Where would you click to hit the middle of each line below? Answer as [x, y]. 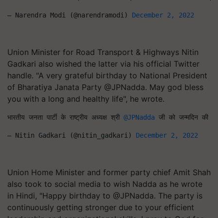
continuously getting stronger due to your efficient [101, 207]
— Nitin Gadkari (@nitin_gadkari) [72, 135]
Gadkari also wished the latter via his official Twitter [103, 64]
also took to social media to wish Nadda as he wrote [105, 184]
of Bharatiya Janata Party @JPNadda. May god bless [105, 87]
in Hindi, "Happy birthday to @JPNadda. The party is [105, 195]
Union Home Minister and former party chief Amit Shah [109, 172]
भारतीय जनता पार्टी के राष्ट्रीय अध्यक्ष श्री [65, 117]
